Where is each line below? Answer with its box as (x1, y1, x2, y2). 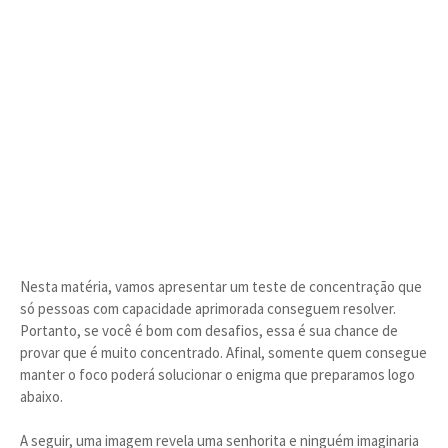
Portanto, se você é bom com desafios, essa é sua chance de (20, 321, 398, 340)
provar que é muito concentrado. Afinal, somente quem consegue (20, 343, 427, 362)
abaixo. (20, 387, 63, 406)
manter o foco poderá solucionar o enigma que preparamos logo (20, 365, 415, 384)
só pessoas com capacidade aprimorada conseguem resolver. (20, 299, 396, 318)
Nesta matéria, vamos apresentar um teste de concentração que (20, 277, 422, 296)
